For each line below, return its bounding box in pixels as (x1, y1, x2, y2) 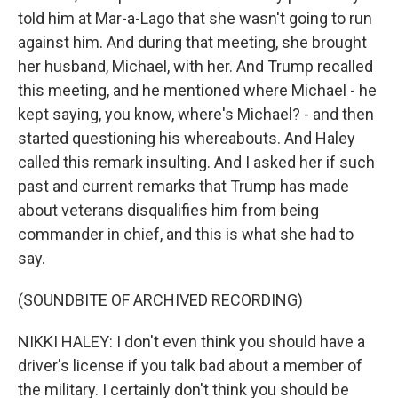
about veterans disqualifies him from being (18, 201, 319, 219)
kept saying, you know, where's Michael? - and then (18, 105, 374, 123)
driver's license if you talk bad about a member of (18, 356, 362, 375)
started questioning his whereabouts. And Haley (18, 129, 355, 147)
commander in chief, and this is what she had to (18, 225, 354, 243)
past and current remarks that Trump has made (18, 177, 349, 195)
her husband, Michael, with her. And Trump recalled (18, 57, 373, 76)
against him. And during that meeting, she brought (18, 33, 367, 52)
